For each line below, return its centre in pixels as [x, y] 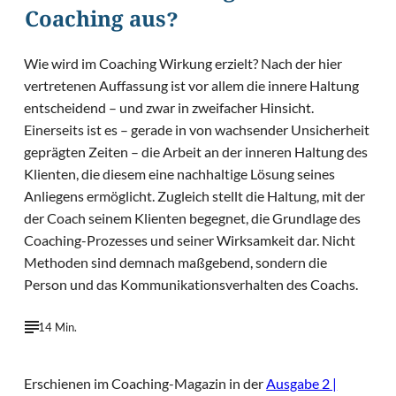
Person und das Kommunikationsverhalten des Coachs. [191, 285]
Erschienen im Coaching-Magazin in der [145, 383]
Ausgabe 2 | [302, 383]
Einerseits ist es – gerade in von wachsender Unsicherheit [197, 130]
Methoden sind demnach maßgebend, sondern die [176, 263]
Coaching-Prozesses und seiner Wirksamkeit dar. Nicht [190, 240]
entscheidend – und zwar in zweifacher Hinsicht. [169, 108]
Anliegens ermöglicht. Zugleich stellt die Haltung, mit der [195, 196]
